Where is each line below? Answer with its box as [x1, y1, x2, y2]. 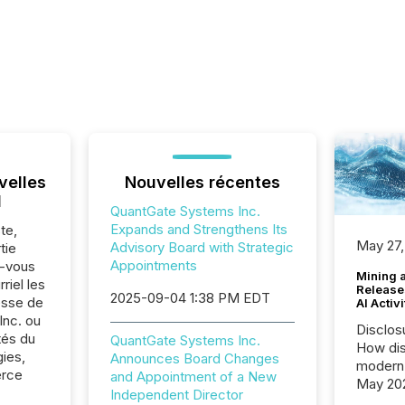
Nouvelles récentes [124, 173, 280, 192]
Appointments [109, 257, 197, 274]
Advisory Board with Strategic [109, 239, 294, 256]
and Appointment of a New [109, 368, 277, 385]
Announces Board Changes [109, 350, 279, 367]
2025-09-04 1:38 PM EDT [109, 289, 270, 306]
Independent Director [109, 386, 243, 403]
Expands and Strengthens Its [109, 221, 287, 238]
